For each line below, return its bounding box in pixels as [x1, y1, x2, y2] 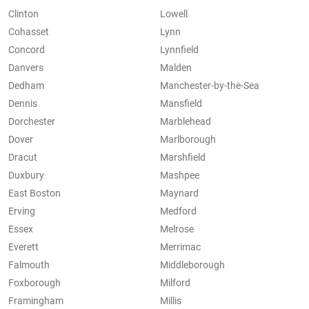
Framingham [8, 295, 63, 307]
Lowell [160, 8, 188, 20]
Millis [160, 295, 181, 307]
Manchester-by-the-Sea [160, 80, 259, 92]
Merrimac [160, 241, 201, 253]
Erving [8, 206, 35, 217]
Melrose [160, 223, 194, 235]
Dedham [8, 80, 44, 92]
